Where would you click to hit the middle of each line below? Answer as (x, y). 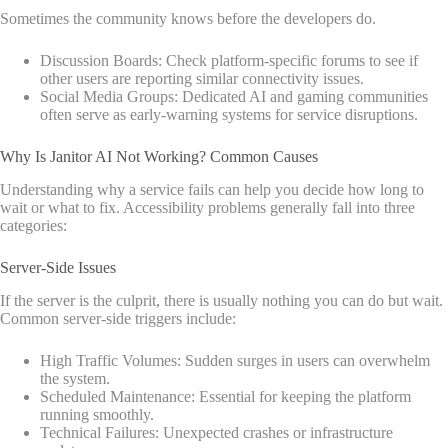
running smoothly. (97, 414)
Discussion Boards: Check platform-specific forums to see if (229, 61)
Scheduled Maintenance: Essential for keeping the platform (225, 396)
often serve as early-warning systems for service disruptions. (229, 115)
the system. (75, 378)
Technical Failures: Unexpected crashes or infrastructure (216, 432)
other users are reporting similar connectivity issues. (202, 79)
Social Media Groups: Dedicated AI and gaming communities (234, 97)
